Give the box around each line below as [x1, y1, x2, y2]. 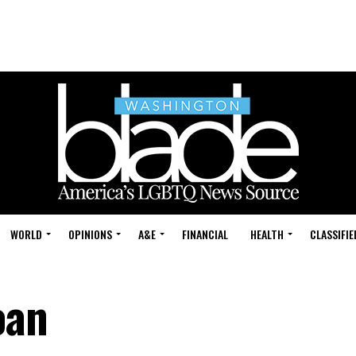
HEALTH [250, 226, 284, 242]
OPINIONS [68, 226, 112, 242]
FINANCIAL [182, 226, 228, 242]
